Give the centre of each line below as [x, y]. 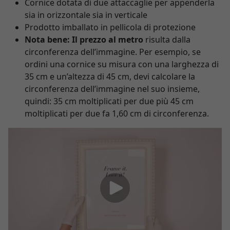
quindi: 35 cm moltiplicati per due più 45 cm [109, 101]
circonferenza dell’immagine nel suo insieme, [112, 89]
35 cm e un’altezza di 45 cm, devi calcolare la [110, 76]
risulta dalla [167, 40]
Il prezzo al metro [108, 40]
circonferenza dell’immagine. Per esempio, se [113, 52]
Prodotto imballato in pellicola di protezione [110, 27]
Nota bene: [48, 40]
